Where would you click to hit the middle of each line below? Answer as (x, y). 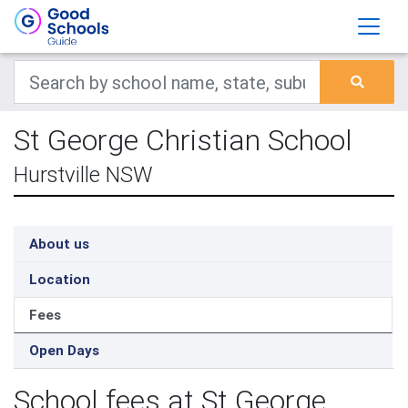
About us (59, 244)
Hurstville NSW (83, 174)
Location (60, 279)
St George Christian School (183, 140)
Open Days (64, 350)
